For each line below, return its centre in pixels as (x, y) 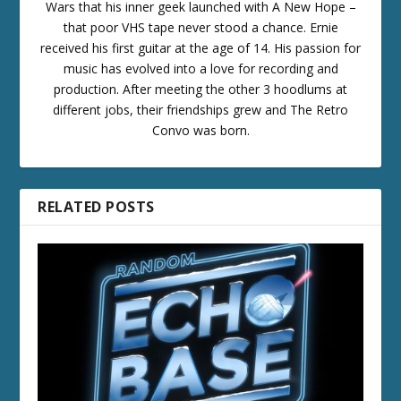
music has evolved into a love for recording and (200, 68)
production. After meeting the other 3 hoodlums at (200, 89)
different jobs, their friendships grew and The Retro (200, 109)
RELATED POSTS (96, 206)
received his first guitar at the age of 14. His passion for (200, 47)
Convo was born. (200, 130)
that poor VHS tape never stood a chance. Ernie (200, 27)
